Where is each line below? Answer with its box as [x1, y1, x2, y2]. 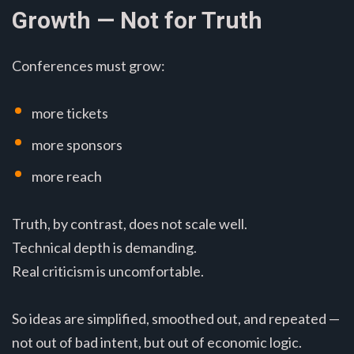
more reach [32, 167, 102, 185]
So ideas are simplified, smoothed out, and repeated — [12, 309, 340, 327]
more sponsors [32, 135, 122, 153]
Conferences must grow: [12, 56, 165, 74]
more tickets [32, 104, 108, 122]
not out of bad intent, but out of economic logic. [12, 333, 302, 351]
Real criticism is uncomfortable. [12, 262, 204, 280]
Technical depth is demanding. [12, 238, 197, 256]
